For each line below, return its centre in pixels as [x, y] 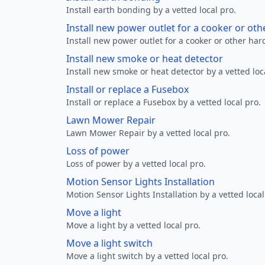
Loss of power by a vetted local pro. [136, 164]
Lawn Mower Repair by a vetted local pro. [148, 133]
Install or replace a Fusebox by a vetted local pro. [164, 102]
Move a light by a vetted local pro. [133, 225]
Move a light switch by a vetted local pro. [147, 256]
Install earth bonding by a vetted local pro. [151, 10]
